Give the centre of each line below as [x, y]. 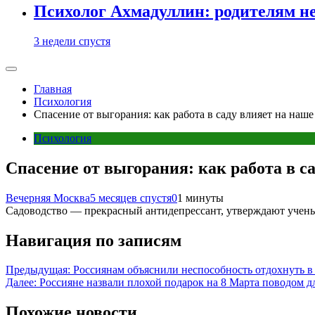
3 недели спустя [72, 41]
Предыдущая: [38, 270]
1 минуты [200, 198]
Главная [53, 89]
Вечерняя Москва [48, 198]
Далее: [21, 283]
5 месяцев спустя [131, 198]
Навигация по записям [94, 240]
